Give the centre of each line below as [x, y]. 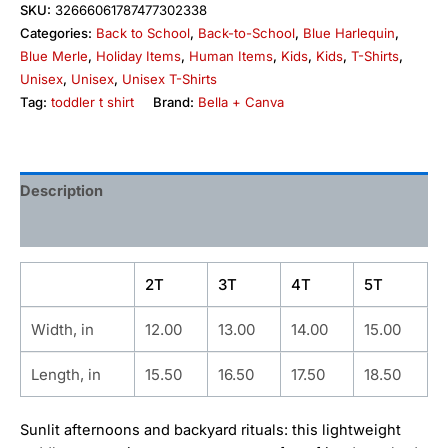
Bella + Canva [241, 101]
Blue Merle [54, 55]
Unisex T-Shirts [169, 78]
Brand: [175, 101]
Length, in [66, 375]
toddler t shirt [92, 101]
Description [61, 190]
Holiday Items [138, 55]
